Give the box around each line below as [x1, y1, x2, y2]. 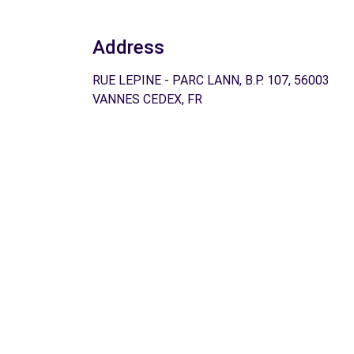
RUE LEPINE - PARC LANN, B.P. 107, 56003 [92, 73, 330, 88]
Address [92, 36, 164, 58]
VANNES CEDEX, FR [92, 92, 202, 107]
